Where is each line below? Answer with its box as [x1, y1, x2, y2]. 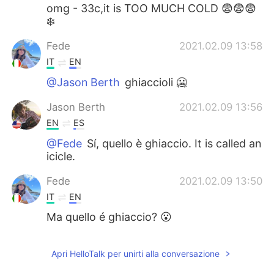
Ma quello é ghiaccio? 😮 [46, 210, 172, 224]
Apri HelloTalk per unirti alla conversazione [51, 248, 220, 259]
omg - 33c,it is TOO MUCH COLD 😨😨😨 [46, 2, 257, 15]
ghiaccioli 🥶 [122, 76, 188, 89]
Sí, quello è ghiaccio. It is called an [84, 136, 262, 150]
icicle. [46, 149, 76, 163]
